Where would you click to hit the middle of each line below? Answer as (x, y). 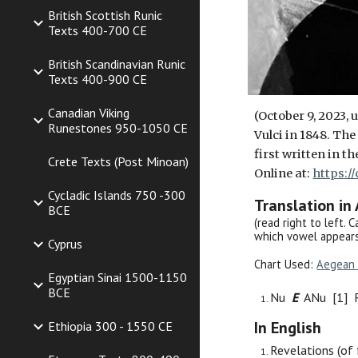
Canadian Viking (89, 113)
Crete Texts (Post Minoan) (118, 161)
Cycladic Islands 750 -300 (117, 195)
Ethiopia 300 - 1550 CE (110, 326)
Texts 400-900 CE (97, 79)
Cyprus (65, 244)
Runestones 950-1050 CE (118, 128)
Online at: (284, 174)
